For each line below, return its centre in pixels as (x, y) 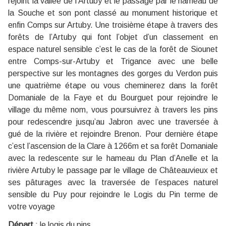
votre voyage (32, 206)
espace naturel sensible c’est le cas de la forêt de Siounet (113, 49)
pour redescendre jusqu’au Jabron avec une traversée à (113, 122)
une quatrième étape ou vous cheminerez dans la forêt (113, 85)
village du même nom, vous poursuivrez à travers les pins (113, 109)
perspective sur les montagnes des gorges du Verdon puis (113, 73)
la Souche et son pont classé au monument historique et (113, 13)
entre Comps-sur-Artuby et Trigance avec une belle (113, 61)
